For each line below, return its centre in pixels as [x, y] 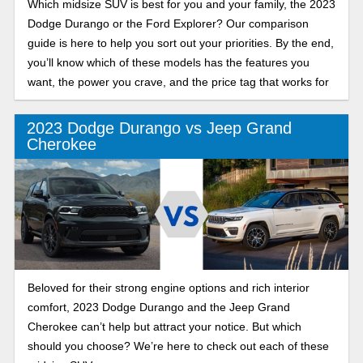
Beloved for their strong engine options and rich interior [168, 288]
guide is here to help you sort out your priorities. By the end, [180, 43]
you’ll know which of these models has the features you [168, 63]
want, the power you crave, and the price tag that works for [178, 82]
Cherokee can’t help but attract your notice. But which [164, 327]
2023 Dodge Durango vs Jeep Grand [159, 128]
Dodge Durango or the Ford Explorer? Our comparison [168, 24]
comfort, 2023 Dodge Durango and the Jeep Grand [158, 307]
